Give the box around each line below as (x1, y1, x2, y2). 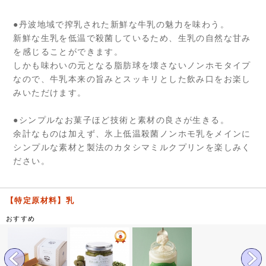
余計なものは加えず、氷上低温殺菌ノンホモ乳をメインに (13, 129, 251, 139)
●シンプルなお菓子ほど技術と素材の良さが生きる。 (13, 115, 229, 125)
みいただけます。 (13, 88, 87, 98)
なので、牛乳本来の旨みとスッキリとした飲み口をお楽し (13, 74, 251, 84)
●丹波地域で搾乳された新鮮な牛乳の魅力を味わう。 (13, 20, 229, 30)
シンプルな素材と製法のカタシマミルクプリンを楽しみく (13, 142, 251, 153)
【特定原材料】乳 (6, 196, 75, 205)
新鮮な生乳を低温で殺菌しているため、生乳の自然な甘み (13, 33, 251, 43)
